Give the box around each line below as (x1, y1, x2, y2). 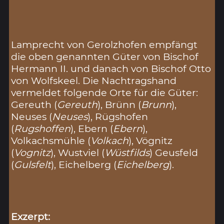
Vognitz (14, 146, 51, 158)
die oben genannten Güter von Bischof (11, 50, 199, 62)
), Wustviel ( (50, 146, 105, 158)
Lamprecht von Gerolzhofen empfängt (11, 38, 198, 50)
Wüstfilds (104, 146, 150, 158)
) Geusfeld (149, 146, 198, 158)
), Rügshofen (87, 110, 148, 122)
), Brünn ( (97, 98, 141, 110)
